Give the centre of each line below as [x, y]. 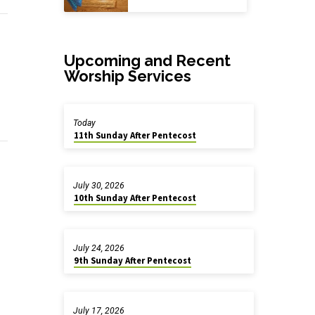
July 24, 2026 [98, 248]
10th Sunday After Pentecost [135, 198]
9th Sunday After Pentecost [132, 260]
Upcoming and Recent [147, 61]
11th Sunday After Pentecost [135, 136]
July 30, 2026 [98, 186]
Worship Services [128, 77]
